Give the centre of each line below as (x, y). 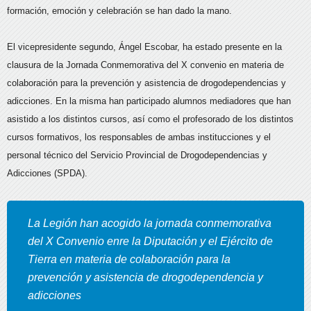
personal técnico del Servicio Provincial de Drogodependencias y (137, 155)
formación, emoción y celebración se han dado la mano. (119, 11)
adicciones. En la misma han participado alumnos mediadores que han (149, 101)
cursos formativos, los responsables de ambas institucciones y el (139, 137)
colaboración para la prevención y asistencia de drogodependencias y (146, 83)
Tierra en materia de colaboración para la (129, 259)
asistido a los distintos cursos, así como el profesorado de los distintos (150, 119)
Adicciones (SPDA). (47, 173)
